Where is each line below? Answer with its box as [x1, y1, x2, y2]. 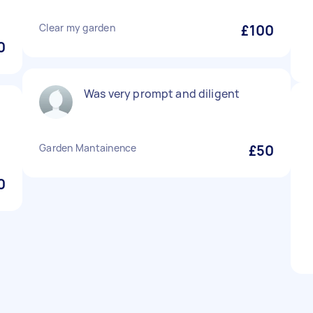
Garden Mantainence [39, 141, 137, 154]
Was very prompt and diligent [84, 86, 240, 101]
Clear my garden [39, 21, 115, 34]
